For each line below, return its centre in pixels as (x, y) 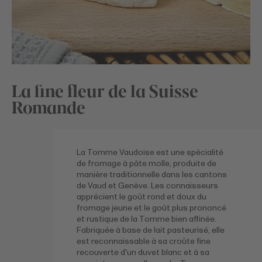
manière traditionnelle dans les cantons (152, 174)
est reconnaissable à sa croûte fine (144, 241)
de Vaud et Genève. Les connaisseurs (148, 185)
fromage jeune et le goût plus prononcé (152, 208)
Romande (49, 106)
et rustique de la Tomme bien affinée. (147, 219)
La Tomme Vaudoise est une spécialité (150, 152)
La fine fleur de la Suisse (105, 90)
